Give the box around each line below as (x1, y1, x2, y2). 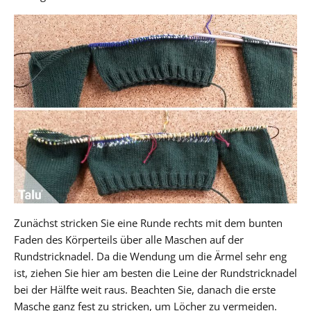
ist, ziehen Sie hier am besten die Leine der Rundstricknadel (14, 265, 297, 280)
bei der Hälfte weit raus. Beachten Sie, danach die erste (14, 282, 276, 296)
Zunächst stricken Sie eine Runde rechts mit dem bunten (14, 215, 283, 230)
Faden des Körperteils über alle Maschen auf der (14, 232, 244, 246)
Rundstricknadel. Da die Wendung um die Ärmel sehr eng (14, 249, 287, 263)
